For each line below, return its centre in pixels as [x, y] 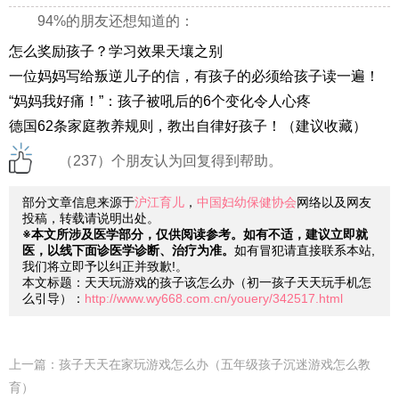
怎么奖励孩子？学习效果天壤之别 [116, 52]
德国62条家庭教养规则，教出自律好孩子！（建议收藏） [188, 126]
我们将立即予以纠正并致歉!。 [105, 267]
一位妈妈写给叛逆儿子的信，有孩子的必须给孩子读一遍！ [194, 77]
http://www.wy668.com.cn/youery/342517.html [214, 299]
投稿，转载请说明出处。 [91, 219]
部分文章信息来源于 [78, 203]
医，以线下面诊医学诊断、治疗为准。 [128, 251]
